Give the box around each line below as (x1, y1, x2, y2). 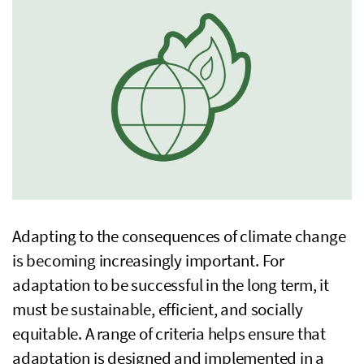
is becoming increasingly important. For (12, 249, 284, 272)
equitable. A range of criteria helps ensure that (12, 323, 327, 345)
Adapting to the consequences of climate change (12, 225, 346, 248)
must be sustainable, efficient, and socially (12, 298, 303, 321)
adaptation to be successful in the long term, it (12, 274, 330, 297)
